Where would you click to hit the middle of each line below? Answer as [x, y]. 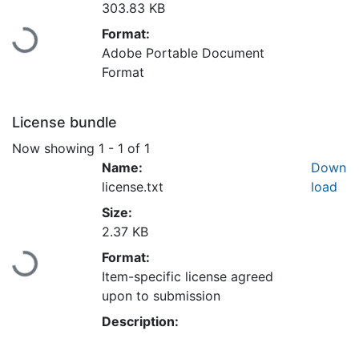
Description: [140, 321]
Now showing [55, 148]
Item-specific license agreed [188, 276]
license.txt [133, 186]
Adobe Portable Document [183, 53]
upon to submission [161, 295]
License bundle [65, 123]
